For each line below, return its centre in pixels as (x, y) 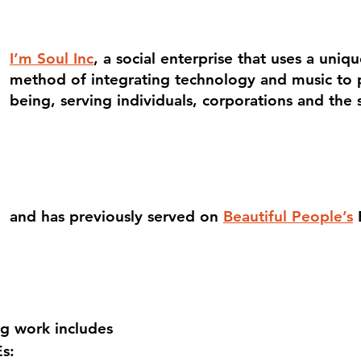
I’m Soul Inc (52, 58)
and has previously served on (116, 216)
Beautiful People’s (288, 216)
